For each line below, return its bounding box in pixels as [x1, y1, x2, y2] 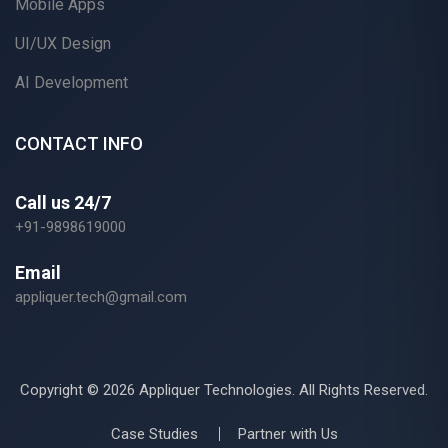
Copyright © [20, 381, 103, 399]
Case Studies [110, 425, 198, 443]
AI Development [15, 73, 128, 92]
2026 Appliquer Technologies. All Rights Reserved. [103, 381, 428, 399]
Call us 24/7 [15, 192, 111, 213]
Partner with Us [237, 425, 338, 443]
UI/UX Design [15, 34, 111, 53]
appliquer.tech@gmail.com [15, 288, 187, 306]
